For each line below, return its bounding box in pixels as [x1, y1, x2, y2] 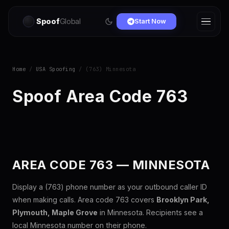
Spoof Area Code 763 [12, 86, 188, 106]
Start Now [134, 17, 166, 26]
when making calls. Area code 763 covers [12, 195, 156, 204]
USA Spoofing [35, 65, 76, 73]
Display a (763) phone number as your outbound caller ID [12, 182, 207, 191]
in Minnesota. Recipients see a [98, 208, 203, 217]
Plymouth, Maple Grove [12, 208, 98, 217]
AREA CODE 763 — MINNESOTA [12, 157, 210, 172]
